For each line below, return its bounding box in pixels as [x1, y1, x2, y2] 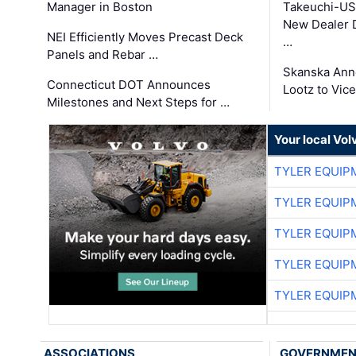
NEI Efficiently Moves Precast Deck [47, 29, 244, 44]
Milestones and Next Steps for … [47, 94, 230, 110]
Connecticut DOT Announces [47, 76, 211, 92]
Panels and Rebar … [47, 46, 159, 62]
